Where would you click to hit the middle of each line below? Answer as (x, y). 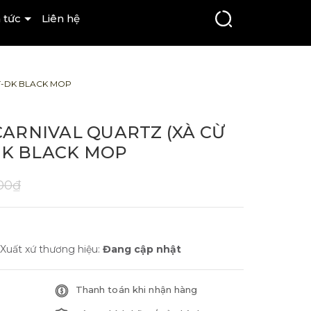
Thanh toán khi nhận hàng (136, 289)
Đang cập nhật (142, 249)
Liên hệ (60, 18)
